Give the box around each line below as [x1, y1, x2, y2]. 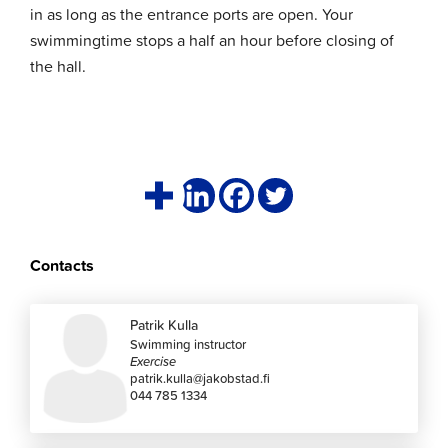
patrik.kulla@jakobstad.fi [130, 369, 271, 388]
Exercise [130, 352, 177, 371]
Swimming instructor [130, 335, 247, 354]
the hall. [30, 55, 87, 78]
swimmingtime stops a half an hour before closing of [30, 29, 395, 52]
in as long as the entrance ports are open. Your [30, 3, 354, 26]
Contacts [30, 254, 95, 278]
